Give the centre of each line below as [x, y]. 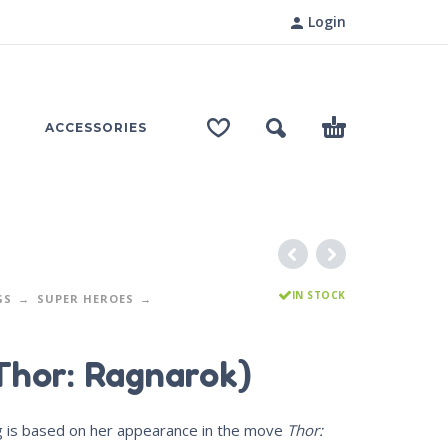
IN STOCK [318, 295]
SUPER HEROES [85, 298]
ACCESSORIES [96, 127]
